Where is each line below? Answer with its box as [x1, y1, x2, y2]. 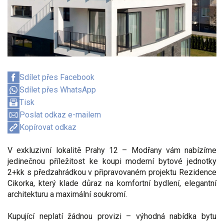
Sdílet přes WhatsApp [19, 84, 96, 94]
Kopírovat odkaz [19, 122, 76, 132]
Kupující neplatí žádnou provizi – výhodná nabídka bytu [7, 211, 216, 221]
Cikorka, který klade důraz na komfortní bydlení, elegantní [7, 178, 216, 188]
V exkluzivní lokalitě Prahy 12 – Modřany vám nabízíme [7, 145, 216, 155]
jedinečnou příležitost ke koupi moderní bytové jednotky [7, 156, 216, 166]
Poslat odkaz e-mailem [19, 109, 101, 119]
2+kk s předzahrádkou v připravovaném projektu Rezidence [7, 167, 216, 177]
